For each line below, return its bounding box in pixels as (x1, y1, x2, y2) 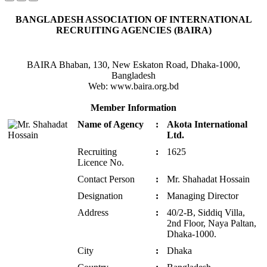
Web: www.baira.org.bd (88, 80, 179, 91)
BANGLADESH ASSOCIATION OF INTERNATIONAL (15, 14, 252, 25)
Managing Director (167, 190, 238, 201)
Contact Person (77, 173, 135, 184)
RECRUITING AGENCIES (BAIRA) (55, 25, 212, 36)
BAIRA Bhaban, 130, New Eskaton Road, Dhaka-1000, (27, 59, 240, 70)
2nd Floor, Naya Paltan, (167, 218, 256, 228)
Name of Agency (77, 119, 144, 129)
